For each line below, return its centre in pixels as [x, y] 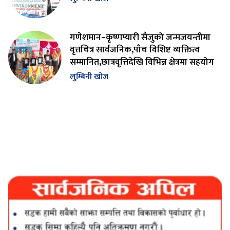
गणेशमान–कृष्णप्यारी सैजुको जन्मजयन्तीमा [140, 37]
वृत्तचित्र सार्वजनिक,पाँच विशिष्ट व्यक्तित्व [135, 49]
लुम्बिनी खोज [89, 76]
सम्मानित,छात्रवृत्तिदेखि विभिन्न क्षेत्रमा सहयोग [142, 62]
